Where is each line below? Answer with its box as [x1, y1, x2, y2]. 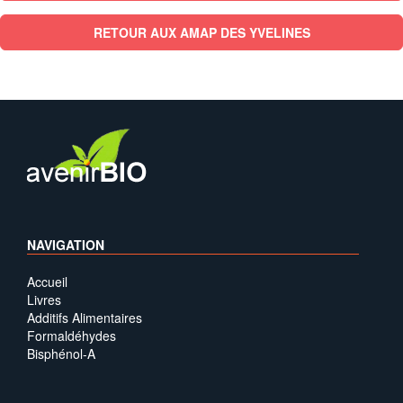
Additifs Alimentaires [27, 309, 142, 327]
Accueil [27, 273, 67, 291]
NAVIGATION [27, 236, 104, 254]
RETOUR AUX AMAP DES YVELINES [93, 23, 310, 41]
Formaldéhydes [27, 327, 116, 345]
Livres [27, 291, 61, 309]
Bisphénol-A [27, 345, 95, 363]
